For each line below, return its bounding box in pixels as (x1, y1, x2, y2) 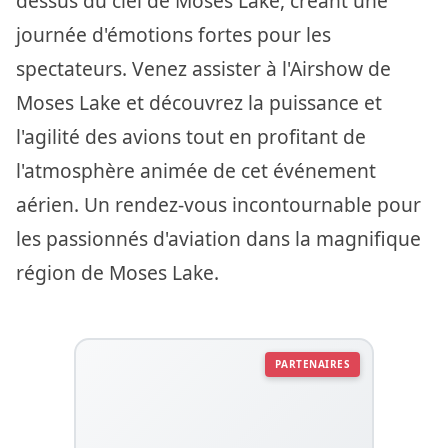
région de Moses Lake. (16, 258, 219, 286)
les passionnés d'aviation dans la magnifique (16, 224, 421, 252)
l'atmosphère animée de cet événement (16, 156, 376, 184)
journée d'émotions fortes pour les (16, 20, 331, 48)
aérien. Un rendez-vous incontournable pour (16, 190, 421, 218)
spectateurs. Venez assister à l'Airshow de (16, 54, 391, 82)
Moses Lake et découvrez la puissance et (16, 88, 382, 116)
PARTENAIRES (274, 356, 350, 371)
